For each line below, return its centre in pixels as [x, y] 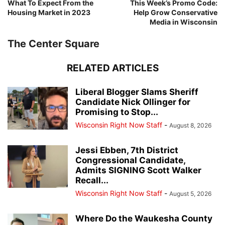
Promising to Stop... [117, 112]
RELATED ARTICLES [113, 68]
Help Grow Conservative [176, 13]
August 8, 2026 [190, 126]
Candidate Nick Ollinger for [133, 102]
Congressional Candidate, [130, 160]
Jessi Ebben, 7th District [127, 150]
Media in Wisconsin [184, 22]
